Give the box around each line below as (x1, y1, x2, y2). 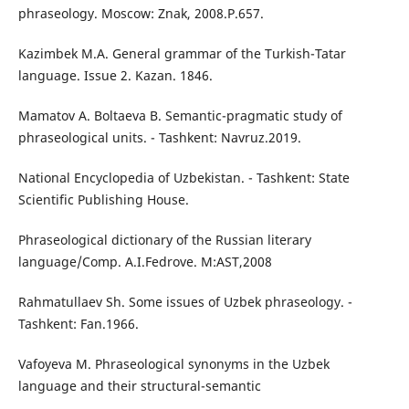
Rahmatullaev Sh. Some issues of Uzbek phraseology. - (17, 293, 352, 311)
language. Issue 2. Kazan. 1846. (17, 67, 213, 85)
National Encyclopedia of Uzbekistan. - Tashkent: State (17, 169, 350, 187)
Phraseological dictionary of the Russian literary (17, 231, 311, 249)
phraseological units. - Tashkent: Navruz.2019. (17, 129, 301, 147)
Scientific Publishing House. (17, 191, 189, 209)
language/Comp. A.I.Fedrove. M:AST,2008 (17, 253, 272, 271)
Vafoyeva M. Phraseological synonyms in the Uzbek (17, 355, 330, 373)
